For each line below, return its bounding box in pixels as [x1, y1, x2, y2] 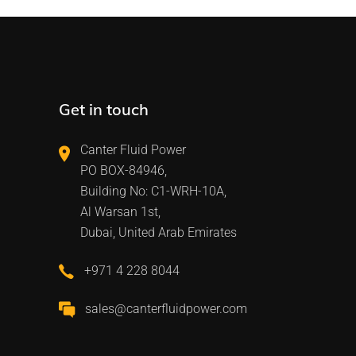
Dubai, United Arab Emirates [79, 224, 237, 240]
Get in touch [58, 99, 149, 119]
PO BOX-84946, [79, 162, 167, 178]
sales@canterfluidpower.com [84, 301, 247, 317]
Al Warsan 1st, [79, 203, 161, 219]
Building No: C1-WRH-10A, [79, 183, 226, 199]
